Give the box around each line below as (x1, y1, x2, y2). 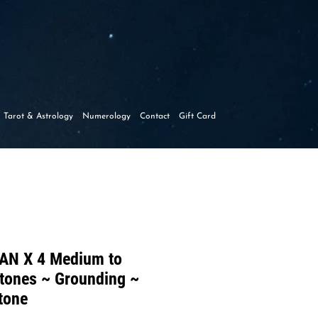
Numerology (82, 112, 131, 121)
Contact (140, 112, 170, 121)
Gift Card (179, 112, 216, 121)
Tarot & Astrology (4, 112, 74, 121)
